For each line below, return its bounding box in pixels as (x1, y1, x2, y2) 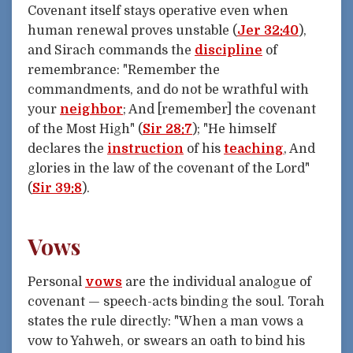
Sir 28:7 (143, 121, 192, 136)
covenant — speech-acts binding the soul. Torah (28, 295, 325, 310)
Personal (28, 275, 85, 290)
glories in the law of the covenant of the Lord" (28, 161, 310, 176)
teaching (224, 141, 284, 156)
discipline (195, 43, 262, 58)
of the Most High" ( (28, 121, 143, 136)
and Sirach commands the (28, 43, 195, 58)
